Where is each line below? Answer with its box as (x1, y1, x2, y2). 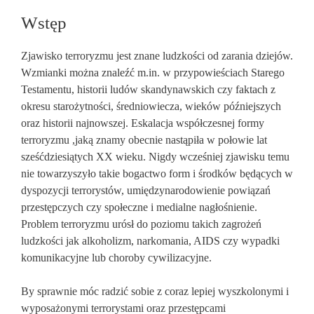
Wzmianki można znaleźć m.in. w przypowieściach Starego (21, 67, 285, 78)
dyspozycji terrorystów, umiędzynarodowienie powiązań (21, 184, 271, 196)
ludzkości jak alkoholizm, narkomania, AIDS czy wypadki (21, 235, 280, 247)
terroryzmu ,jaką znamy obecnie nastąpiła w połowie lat (21, 134, 267, 146)
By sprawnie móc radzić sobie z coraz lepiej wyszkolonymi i (21, 285, 289, 297)
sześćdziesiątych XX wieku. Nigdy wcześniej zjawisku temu (21, 151, 289, 163)
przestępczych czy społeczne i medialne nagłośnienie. (21, 201, 257, 213)
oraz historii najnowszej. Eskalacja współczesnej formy (21, 117, 264, 129)
